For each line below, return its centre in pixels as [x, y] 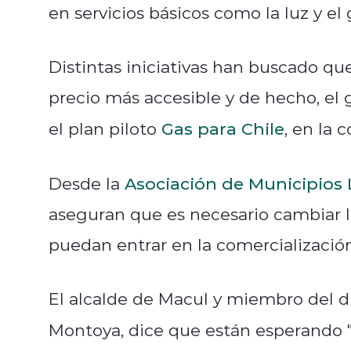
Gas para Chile [223, 128]
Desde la [87, 183]
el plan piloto [105, 128]
